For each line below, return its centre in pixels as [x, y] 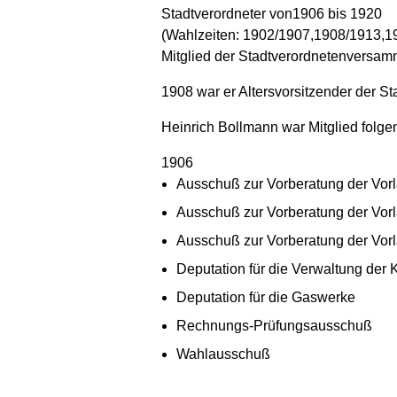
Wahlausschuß [223, 354]
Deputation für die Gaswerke [266, 297]
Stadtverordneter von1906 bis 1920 [272, 13]
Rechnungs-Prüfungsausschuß [274, 325]
